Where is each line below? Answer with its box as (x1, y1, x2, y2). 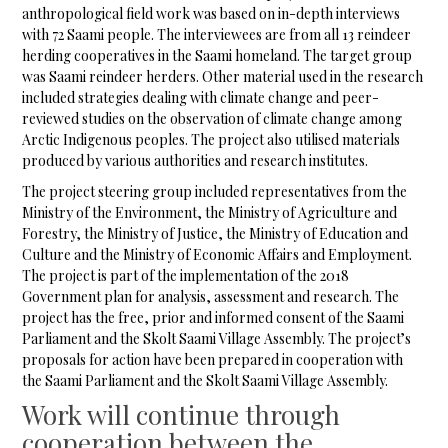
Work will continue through (22, 397, 341, 433)
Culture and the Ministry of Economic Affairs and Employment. (22, 245, 413, 265)
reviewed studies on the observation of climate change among (22, 109, 403, 129)
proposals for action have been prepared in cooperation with (22, 350, 404, 370)
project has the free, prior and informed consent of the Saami (22, 308, 405, 328)
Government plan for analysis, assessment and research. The (22, 287, 400, 307)
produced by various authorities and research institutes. (22, 151, 369, 171)
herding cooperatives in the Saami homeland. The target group (22, 46, 413, 66)
